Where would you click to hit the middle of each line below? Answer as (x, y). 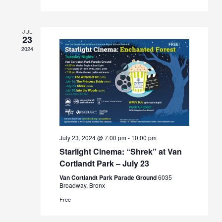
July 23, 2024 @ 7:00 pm (93, 138)
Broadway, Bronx (82, 185)
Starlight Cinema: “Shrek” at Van (120, 152)
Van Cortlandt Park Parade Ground (109, 178)
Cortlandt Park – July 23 (104, 164)
